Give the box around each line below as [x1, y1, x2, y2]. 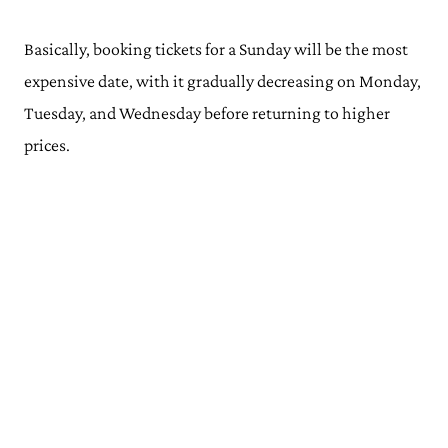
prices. [24, 135, 73, 155]
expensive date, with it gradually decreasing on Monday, [24, 71, 421, 91]
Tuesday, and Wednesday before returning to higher [24, 103, 390, 123]
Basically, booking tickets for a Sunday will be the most [24, 39, 408, 59]
